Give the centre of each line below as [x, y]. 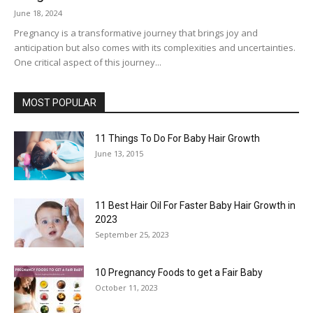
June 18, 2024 [38, 13]
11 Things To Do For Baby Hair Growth [177, 138]
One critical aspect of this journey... [88, 62]
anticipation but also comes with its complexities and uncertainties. [155, 48]
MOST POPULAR [59, 103]
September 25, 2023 [132, 234]
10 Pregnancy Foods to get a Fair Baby [179, 272]
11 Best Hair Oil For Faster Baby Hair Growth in [195, 205]
